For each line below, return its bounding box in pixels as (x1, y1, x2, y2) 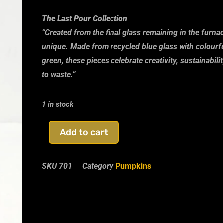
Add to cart (59, 127, 108, 138)
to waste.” (41, 70, 75, 79)
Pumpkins (115, 161, 151, 171)
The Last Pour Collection (41, 14, 127, 23)
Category (82, 161, 113, 171)
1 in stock (41, 100, 74, 109)
